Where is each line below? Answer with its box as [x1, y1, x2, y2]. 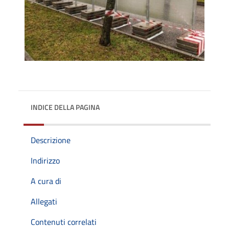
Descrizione [31, 133, 71, 146]
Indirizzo [31, 154, 60, 167]
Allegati [31, 195, 57, 208]
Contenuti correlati [31, 215, 97, 228]
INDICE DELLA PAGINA [31, 101, 100, 112]
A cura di [31, 174, 61, 187]
